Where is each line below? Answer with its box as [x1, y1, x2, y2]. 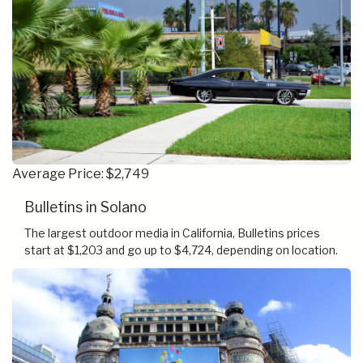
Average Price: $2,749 [12, 165, 149, 181]
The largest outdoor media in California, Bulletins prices [24, 225, 320, 240]
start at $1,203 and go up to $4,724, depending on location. [24, 242, 338, 257]
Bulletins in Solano [24, 198, 147, 216]
